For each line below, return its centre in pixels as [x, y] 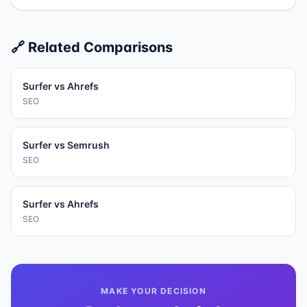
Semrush [88, 145]
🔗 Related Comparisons [92, 47]
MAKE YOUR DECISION [153, 291]
